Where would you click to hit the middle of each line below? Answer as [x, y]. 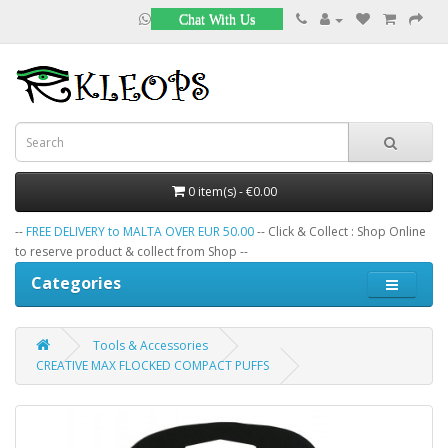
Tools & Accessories [150, 345]
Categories [76, 283]
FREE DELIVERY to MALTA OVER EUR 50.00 [140, 231]
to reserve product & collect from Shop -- [131, 251]
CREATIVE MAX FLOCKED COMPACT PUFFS [152, 365]
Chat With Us [217, 19]
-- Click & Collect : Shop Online [340, 231]
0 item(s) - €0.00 [232, 191]
